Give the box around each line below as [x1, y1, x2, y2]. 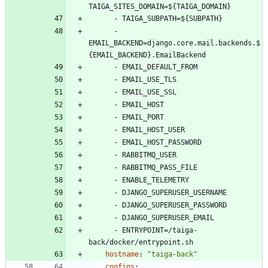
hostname [105, 250, 139, 259]
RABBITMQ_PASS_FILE [122, 163, 197, 172]
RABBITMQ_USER [122, 151, 176, 160]
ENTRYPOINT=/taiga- [122, 226, 197, 235]
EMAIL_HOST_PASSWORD [122, 138, 202, 147]
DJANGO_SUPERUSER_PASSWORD [122, 201, 227, 210]
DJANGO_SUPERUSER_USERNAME [122, 188, 227, 197]
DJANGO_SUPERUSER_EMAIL [122, 214, 214, 223]
